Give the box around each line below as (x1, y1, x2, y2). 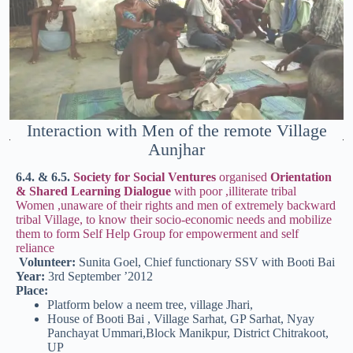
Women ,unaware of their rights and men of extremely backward (16, 198, 336, 212)
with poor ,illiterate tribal (174, 184, 296, 198)
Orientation (267, 169, 332, 184)
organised (219, 169, 267, 184)
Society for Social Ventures (73, 169, 219, 184)
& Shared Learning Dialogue (16, 184, 174, 198)
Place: (16, 283, 51, 297)
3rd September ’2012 (48, 269, 153, 283)
